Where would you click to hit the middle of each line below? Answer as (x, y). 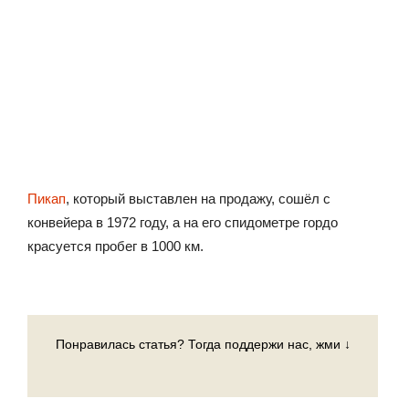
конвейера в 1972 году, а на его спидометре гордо (183, 222)
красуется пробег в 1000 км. (115, 246)
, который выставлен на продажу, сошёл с (198, 199)
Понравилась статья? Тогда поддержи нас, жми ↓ (203, 344)
